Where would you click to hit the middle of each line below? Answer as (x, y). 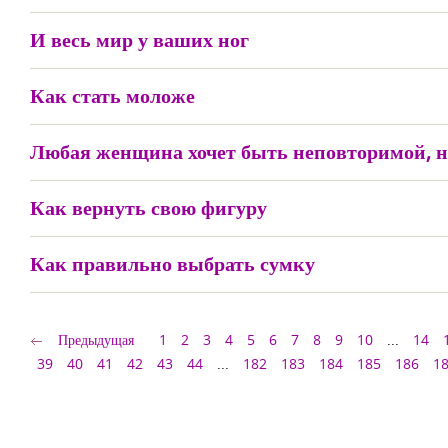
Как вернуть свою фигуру (148, 207)
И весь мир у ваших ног (139, 39)
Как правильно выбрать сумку (172, 263)
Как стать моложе (112, 95)
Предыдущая (96, 339)
